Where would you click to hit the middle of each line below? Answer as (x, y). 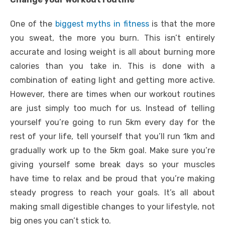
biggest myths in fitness (102, 24)
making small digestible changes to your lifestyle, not (113, 207)
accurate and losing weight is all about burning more (113, 52)
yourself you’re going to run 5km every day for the (113, 122)
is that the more (182, 24)
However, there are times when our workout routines (113, 94)
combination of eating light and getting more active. (113, 80)
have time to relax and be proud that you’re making (113, 179)
